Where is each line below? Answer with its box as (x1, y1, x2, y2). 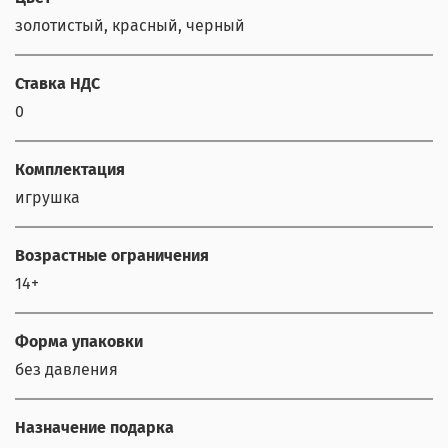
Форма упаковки (15, 332, 143, 352)
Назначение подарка (15, 418, 174, 438)
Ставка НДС (15, 74, 100, 94)
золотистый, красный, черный (15, 16, 245, 36)
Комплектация (15, 160, 125, 180)
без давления (15, 360, 118, 380)
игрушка (15, 188, 80, 208)
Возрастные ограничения (15, 246, 209, 266)
